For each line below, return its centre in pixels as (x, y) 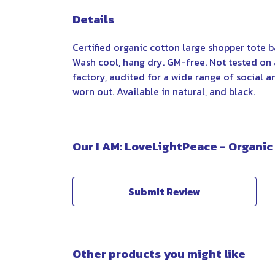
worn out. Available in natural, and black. (164, 91)
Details (93, 19)
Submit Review (165, 191)
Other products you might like (159, 254)
